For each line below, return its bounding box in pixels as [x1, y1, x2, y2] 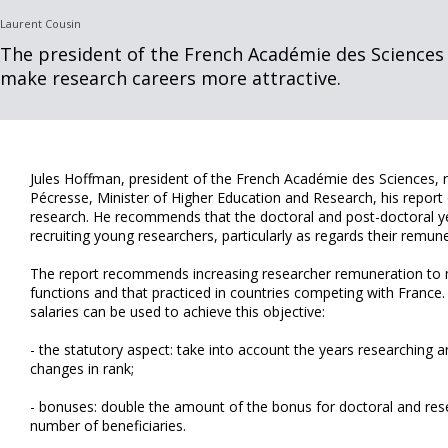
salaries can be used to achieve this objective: [30, 302, 325, 321]
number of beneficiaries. [30, 416, 186, 435]
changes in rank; [30, 359, 134, 378]
